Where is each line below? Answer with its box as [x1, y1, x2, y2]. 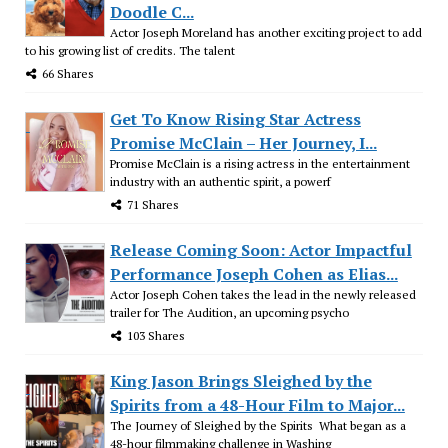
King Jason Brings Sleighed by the [109, 369, 372, 392]
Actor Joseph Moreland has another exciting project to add [109, 24, 422, 40]
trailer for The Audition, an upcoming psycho [109, 304, 349, 320]
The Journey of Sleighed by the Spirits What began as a [109, 417, 406, 433]
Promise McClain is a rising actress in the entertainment [109, 155, 410, 171]
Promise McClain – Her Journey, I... [109, 131, 377, 154]
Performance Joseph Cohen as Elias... [109, 262, 398, 285]
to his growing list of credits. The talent [24, 42, 235, 58]
